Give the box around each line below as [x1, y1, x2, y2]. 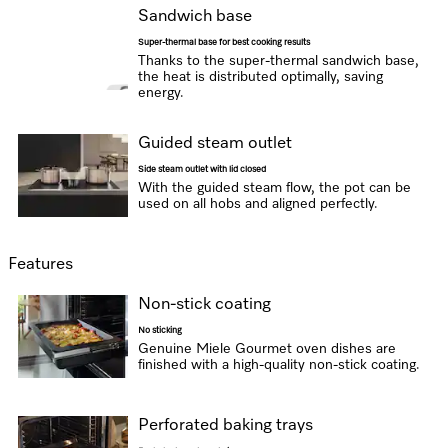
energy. [137, 86, 184, 100]
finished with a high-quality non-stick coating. [137, 358, 420, 372]
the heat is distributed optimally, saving [137, 70, 383, 84]
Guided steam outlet [137, 135, 292, 152]
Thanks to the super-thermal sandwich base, [137, 54, 419, 68]
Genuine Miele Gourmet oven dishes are [137, 342, 396, 356]
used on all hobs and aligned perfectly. [137, 197, 378, 211]
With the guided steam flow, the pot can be [137, 181, 411, 195]
